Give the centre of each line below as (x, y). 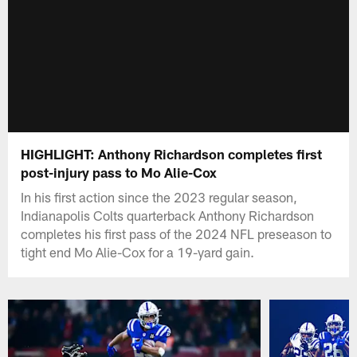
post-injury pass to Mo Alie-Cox (119, 172)
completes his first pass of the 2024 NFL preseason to (177, 233)
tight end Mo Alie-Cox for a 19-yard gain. (138, 251)
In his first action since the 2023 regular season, (159, 196)
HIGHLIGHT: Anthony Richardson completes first (172, 153)
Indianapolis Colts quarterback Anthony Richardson (168, 215)
